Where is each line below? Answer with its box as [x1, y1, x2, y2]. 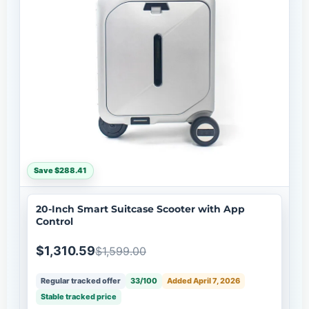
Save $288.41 [34, 165, 87, 175]
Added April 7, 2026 [167, 275, 240, 286]
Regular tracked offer [41, 275, 121, 286]
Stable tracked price [41, 291, 117, 301]
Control [36, 215, 73, 228]
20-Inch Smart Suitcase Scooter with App [36, 202, 245, 215]
